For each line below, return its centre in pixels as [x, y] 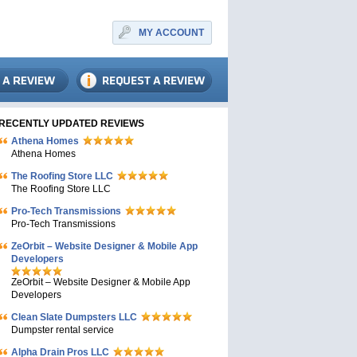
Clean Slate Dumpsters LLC [74, 317]
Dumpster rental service [63, 330]
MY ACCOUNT [171, 33]
